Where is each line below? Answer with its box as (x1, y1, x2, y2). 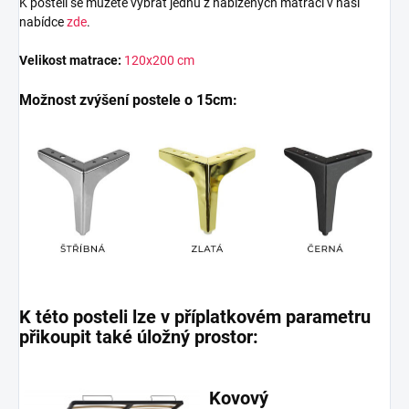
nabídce (19, 14, 67, 29)
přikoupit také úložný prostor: (19, 326, 258, 349)
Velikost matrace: (19, 52, 121, 68)
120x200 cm (124, 52, 194, 68)
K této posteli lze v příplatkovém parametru (19, 306, 371, 329)
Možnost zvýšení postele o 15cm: (19, 90, 237, 109)
